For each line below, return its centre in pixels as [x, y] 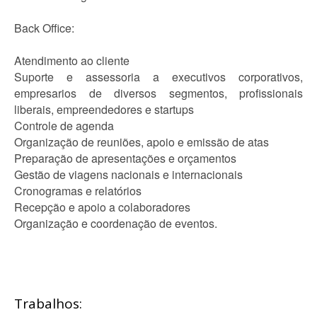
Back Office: [44, 28]
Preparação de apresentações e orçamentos [125, 158]
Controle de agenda [64, 126]
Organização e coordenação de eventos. [116, 223]
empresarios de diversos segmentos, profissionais [158, 93]
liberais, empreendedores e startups [104, 109]
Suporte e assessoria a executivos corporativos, [158, 77]
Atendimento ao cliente [72, 60]
